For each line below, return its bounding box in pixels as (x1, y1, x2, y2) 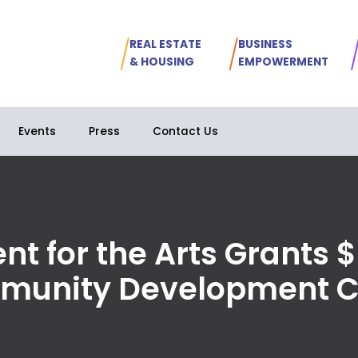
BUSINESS (237, 37, 292, 53)
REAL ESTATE (129, 37, 201, 53)
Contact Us (153, 124, 219, 140)
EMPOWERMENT (237, 54, 328, 70)
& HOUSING (129, 54, 194, 70)
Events (18, 124, 57, 140)
